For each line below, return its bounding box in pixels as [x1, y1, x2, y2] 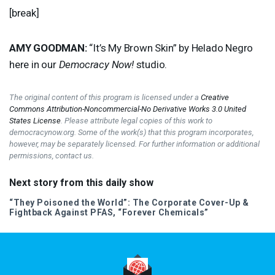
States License [9, 115, 61, 125]
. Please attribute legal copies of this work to [61, 115, 212, 125]
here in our [9, 58, 59, 71]
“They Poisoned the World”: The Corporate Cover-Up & [9, 197, 249, 207]
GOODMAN [33, 41, 85, 54]
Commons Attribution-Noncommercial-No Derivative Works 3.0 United [9, 104, 246, 114]
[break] [9, 6, 39, 19]
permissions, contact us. [9, 150, 94, 160]
